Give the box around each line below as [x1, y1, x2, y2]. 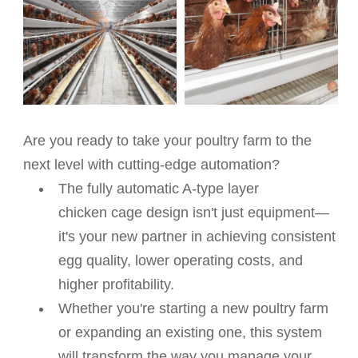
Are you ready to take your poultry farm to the [23, 133, 312, 149]
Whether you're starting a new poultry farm [58, 300, 329, 317]
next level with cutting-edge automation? [23, 157, 284, 173]
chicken [58, 205, 112, 221]
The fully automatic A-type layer [58, 181, 260, 197]
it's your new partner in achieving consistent [58, 229, 336, 245]
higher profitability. [58, 276, 175, 293]
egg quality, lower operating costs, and [58, 253, 304, 269]
